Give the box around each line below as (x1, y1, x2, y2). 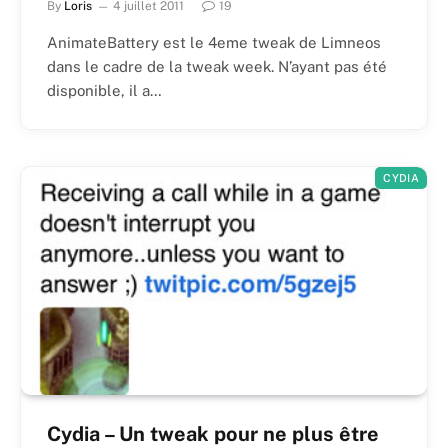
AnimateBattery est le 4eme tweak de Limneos (47, 33, 381, 51)
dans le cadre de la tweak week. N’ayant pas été (47, 57, 387, 75)
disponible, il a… (47, 81, 162, 99)
